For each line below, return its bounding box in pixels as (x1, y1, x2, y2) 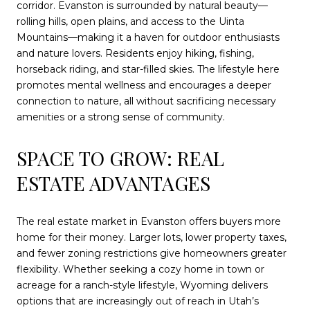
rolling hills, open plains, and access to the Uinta (17, 15, 244, 28)
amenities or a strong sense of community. (17, 110, 225, 123)
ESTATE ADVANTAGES (17, 170, 210, 196)
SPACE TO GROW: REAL (17, 145, 224, 171)
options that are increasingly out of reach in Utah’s (17, 295, 259, 308)
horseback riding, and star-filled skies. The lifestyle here (17, 62, 280, 75)
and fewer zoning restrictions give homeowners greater (17, 247, 286, 260)
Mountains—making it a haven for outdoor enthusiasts (17, 30, 280, 44)
